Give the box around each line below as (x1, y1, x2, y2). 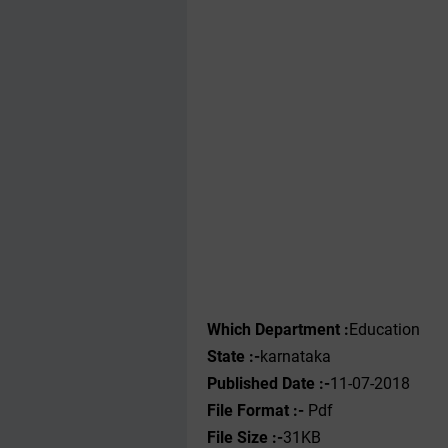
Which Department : (207, 320, 349, 339)
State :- (207, 347, 260, 366)
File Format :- (207, 401, 308, 420)
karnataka (260, 347, 331, 366)
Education (349, 320, 420, 339)
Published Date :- (207, 374, 330, 393)
